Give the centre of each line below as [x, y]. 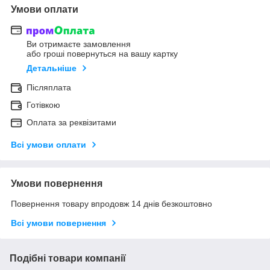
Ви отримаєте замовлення [79, 44]
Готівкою [43, 105]
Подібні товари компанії [68, 259]
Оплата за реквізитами [71, 123]
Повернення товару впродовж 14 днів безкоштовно [111, 204]
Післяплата [49, 88]
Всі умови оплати [49, 145]
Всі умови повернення [58, 223]
